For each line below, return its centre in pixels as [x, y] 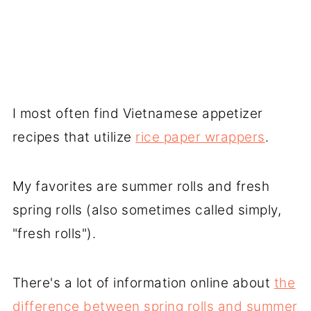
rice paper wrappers [200, 137]
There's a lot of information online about [143, 283]
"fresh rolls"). [54, 233]
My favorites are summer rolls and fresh [141, 186]
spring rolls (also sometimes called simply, [147, 210]
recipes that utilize [74, 137]
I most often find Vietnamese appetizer [137, 113]
